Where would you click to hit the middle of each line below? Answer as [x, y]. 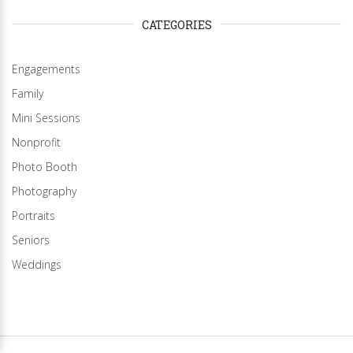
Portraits [33, 215]
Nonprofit [36, 142]
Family [28, 93]
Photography [44, 191]
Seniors [31, 240]
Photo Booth [45, 166]
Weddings [37, 264]
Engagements [46, 69]
